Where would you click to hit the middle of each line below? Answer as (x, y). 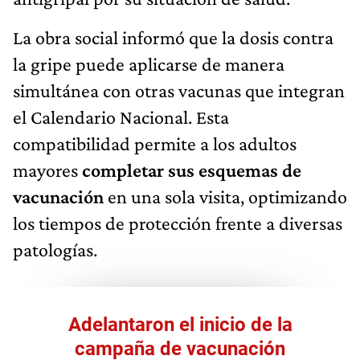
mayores (45, 170)
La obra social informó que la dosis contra (173, 37)
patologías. (55, 249)
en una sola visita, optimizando (225, 196)
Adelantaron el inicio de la (180, 324)
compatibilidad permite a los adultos (155, 143)
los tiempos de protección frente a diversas (178, 223)
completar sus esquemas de (190, 170)
